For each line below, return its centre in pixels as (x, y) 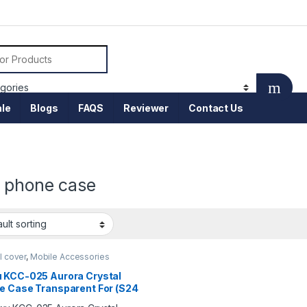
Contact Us (216, 108)
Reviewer (146, 108)
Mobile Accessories (70, 257)
